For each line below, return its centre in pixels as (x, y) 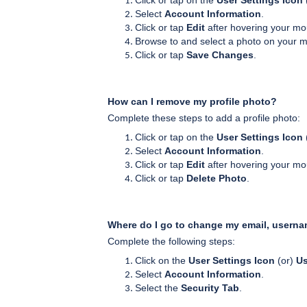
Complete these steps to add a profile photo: (205, 118)
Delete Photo (217, 179)
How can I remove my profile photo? (192, 102)
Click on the (162, 261)
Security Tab (210, 288)
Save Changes (220, 55)
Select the (158, 288)
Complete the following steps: (171, 242)
